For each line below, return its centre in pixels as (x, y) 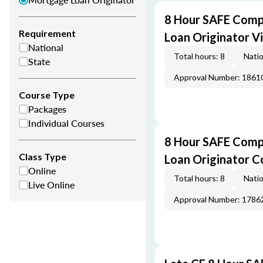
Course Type (47, 95)
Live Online (51, 185)
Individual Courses (66, 123)
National (46, 47)
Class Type (43, 156)
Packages (47, 109)
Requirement (47, 33)
